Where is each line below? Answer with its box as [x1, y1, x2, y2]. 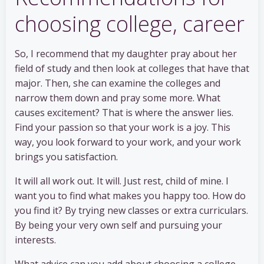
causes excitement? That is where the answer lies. [15, 106, 233, 120]
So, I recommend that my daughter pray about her [15, 47, 237, 61]
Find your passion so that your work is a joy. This [15, 121, 230, 134]
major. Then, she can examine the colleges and [15, 77, 220, 90]
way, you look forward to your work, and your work [15, 136, 241, 149]
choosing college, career [15, 9, 245, 39]
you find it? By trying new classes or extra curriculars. [15, 204, 248, 217]
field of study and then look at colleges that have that [15, 62, 249, 75]
